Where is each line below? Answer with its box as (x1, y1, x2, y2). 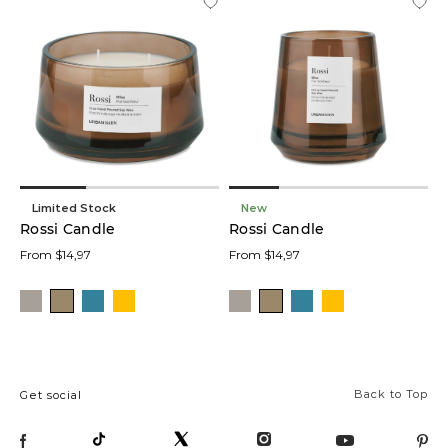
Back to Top (354, 387, 428, 401)
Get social (20, 388, 82, 402)
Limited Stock (32, 200, 116, 215)
